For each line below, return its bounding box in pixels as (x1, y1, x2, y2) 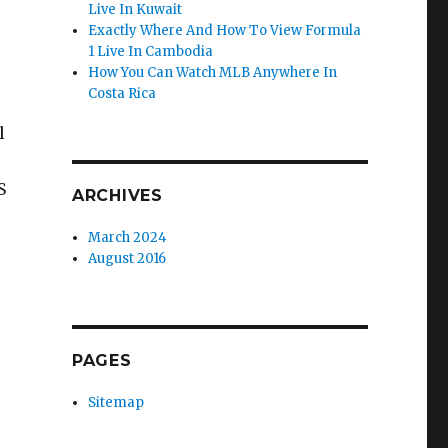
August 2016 (88, 250, 167, 267)
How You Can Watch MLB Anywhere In (88, 64, 338, 81)
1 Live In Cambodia (88, 43, 214, 60)
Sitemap (88, 394, 145, 411)
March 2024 (88, 229, 168, 246)
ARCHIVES (71, 186, 163, 205)
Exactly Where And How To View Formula (88, 22, 362, 39)
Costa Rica (88, 85, 157, 102)
